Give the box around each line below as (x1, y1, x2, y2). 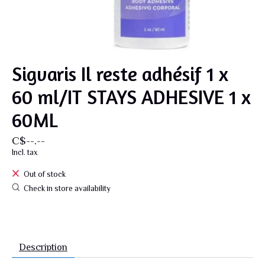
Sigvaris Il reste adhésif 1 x (12, 62, 228, 86)
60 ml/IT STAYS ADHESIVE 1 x (12, 85, 251, 109)
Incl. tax (12, 148, 38, 157)
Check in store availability (23, 183, 111, 193)
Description (19, 242, 67, 253)
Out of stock (23, 170, 66, 179)
